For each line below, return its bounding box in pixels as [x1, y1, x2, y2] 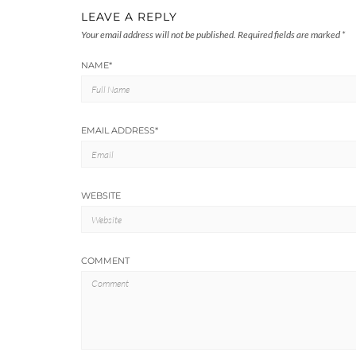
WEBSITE [81, 190, 121, 202]
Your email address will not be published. [81, 29, 236, 41]
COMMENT [81, 255, 130, 267]
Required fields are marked [238, 29, 342, 41]
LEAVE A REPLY [81, 10, 177, 25]
